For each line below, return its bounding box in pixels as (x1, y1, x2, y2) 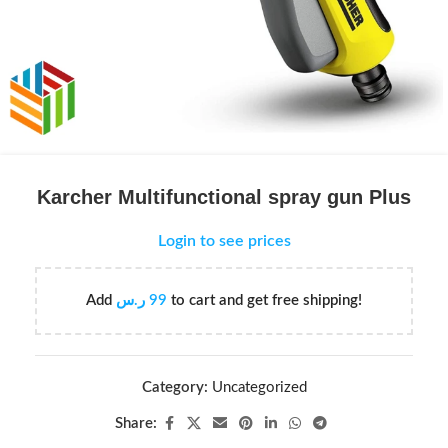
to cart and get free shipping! (167, 293, 362, 308)
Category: (141, 380, 208, 395)
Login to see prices (157, 233, 291, 249)
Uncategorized (211, 380, 307, 395)
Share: (115, 416, 157, 431)
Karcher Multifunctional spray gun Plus (37, 186, 411, 208)
